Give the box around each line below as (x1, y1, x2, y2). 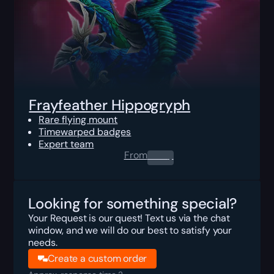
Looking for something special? (28, 193, 237, 213)
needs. (28, 235, 57, 249)
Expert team (39, 137, 94, 150)
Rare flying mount (39, 113, 118, 126)
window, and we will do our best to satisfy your (28, 223, 232, 237)
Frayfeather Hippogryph (29, 95, 191, 114)
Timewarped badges (39, 125, 131, 138)
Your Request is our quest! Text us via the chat (28, 211, 230, 224)
